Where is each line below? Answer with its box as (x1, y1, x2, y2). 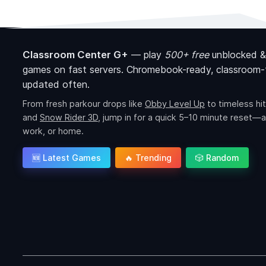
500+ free (164, 49, 209, 61)
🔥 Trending (125, 153, 172, 163)
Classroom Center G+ (23, 49, 128, 61)
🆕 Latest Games (32, 153, 101, 163)
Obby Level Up (145, 99, 205, 109)
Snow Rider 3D (40, 112, 98, 123)
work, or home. (23, 126, 84, 137)
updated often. (23, 78, 90, 91)
